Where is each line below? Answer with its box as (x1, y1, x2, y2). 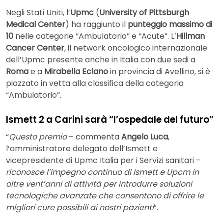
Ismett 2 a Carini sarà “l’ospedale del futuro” (6, 112, 214, 126)
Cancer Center (6, 42, 64, 54)
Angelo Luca (121, 131, 168, 143)
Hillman (176, 30, 205, 42)
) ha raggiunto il (65, 18, 128, 30)
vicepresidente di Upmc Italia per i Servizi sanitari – (6, 155, 201, 166)
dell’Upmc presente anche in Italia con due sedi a (6, 54, 195, 65)
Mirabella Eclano (44, 65, 108, 77)
